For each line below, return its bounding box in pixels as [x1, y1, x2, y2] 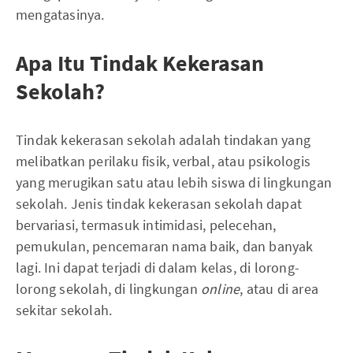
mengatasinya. [16, 6, 105, 24]
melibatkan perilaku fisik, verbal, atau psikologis [16, 152, 311, 170]
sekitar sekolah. [16, 301, 113, 319]
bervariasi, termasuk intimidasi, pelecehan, [16, 216, 277, 234]
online [201, 280, 240, 298]
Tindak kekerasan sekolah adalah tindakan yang [16, 131, 311, 149]
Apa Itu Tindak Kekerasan [16, 49, 264, 77]
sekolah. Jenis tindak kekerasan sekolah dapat [16, 195, 303, 213]
